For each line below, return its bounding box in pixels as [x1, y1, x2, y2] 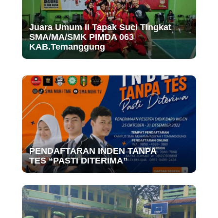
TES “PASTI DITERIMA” [29, 155, 127, 165]
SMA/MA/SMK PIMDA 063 [29, 32, 134, 42]
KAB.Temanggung [29, 41, 105, 52]
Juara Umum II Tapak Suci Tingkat [29, 22, 171, 32]
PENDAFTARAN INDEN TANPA [29, 145, 156, 156]
